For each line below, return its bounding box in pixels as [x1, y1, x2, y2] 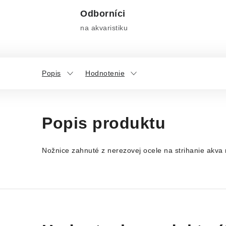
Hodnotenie [85, 69, 125, 77]
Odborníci [80, 9, 126, 19]
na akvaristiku [80, 24, 128, 32]
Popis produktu [42, 114, 165, 132]
